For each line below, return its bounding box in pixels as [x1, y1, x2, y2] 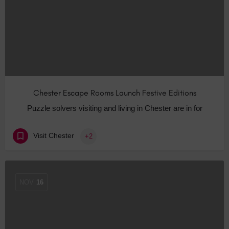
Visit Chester [33, 131, 74, 140]
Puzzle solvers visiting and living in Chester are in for [27, 104, 202, 113]
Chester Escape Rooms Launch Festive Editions [33, 88, 196, 98]
